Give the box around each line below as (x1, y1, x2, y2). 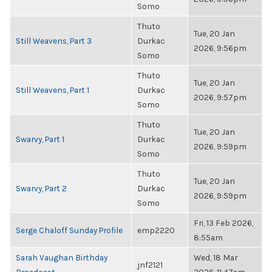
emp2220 (137, 225, 175, 235)
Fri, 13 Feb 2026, (194, 218, 253, 228)
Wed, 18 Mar (194, 253, 237, 262)
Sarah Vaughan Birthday (16, 253, 107, 262)
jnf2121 (137, 260, 163, 270)
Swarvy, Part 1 (16, 134, 64, 144)
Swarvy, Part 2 (16, 183, 67, 193)
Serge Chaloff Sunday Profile (16, 225, 123, 235)
